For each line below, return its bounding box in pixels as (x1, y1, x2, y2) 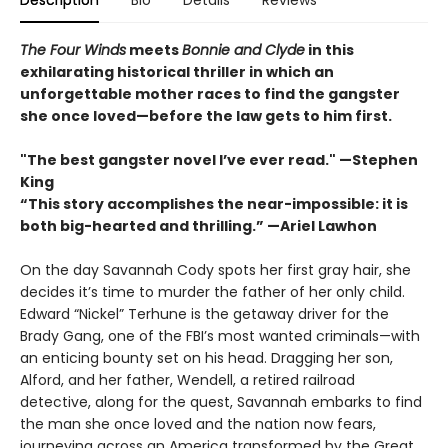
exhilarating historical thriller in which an (20, 62, 334, 83)
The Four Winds (20, 40, 126, 61)
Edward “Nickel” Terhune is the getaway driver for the (20, 304, 389, 325)
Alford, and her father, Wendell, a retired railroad (20, 370, 355, 391)
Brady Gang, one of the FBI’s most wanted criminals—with (20, 326, 420, 347)
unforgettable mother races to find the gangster (20, 84, 400, 105)
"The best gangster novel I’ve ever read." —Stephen (20, 150, 418, 171)
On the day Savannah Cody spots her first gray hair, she (20, 260, 411, 281)
